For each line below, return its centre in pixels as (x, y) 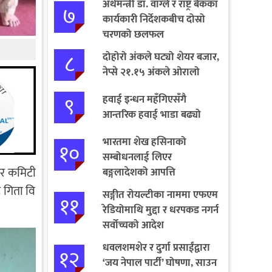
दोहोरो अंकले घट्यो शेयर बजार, (161, 57)
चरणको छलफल (133, 34)
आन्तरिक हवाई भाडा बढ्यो (151, 114)
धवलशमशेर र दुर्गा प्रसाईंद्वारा (156, 247)
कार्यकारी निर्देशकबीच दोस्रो (154, 19)
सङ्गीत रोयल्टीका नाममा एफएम (160, 195)
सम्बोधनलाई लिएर (137, 157)
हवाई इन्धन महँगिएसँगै (144, 99)
